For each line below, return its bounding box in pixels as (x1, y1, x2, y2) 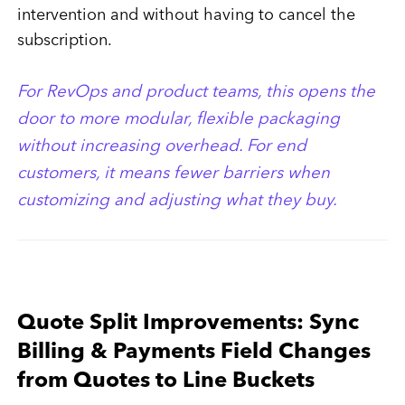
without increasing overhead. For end (16, 138, 306, 156)
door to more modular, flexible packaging (16, 111, 340, 129)
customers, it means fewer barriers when (16, 165, 330, 184)
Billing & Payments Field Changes (16, 342, 371, 364)
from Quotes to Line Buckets (16, 371, 315, 393)
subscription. (16, 33, 112, 50)
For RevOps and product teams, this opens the (16, 84, 375, 102)
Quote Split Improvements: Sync (16, 313, 359, 335)
